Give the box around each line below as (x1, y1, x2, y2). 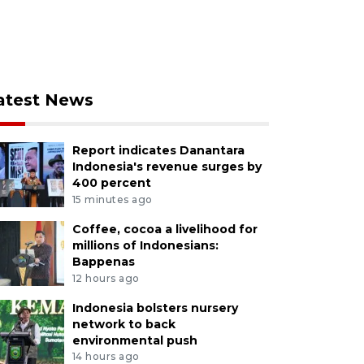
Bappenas (71, 253, 135, 269)
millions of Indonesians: (71, 237, 219, 253)
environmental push (71, 332, 197, 348)
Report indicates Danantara (71, 143, 245, 158)
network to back (71, 316, 175, 331)
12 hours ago (71, 271, 140, 284)
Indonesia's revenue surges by (71, 159, 262, 174)
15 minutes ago (71, 193, 153, 206)
